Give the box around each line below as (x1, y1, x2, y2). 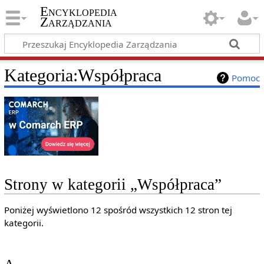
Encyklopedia (39, 4, 117, 19)
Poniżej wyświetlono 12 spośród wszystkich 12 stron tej (4, 204, 232, 216)
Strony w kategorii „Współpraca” (4, 176, 222, 194)
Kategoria (4, 65, 73, 85)
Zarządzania (39, 15, 112, 30)
